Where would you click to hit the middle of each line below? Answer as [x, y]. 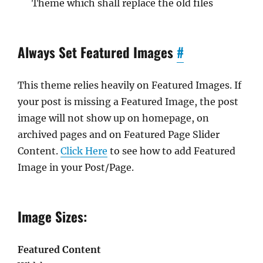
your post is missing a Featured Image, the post [128, 102]
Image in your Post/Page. [76, 167]
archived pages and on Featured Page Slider [119, 134]
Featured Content [59, 249]
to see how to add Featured [171, 151]
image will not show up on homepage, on [113, 118]
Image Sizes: [52, 217]
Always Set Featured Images [97, 52]
